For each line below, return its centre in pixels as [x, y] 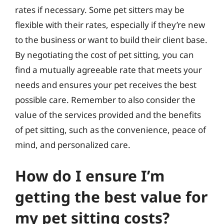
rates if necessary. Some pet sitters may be [100, 10]
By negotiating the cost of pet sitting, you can [104, 55]
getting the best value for [111, 196]
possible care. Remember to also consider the [105, 100]
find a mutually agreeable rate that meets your [108, 70]
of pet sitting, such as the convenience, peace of [110, 130]
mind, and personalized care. [73, 145]
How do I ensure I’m [90, 175]
